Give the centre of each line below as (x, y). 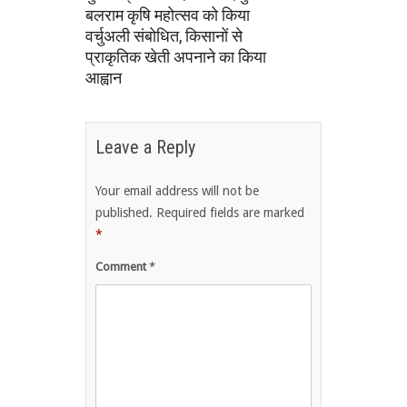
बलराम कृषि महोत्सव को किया (168, 15)
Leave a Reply (145, 148)
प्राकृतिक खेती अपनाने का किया (176, 56)
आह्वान (104, 77)
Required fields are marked (230, 213)
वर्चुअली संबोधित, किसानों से (164, 35)
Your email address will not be (177, 191)
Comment (122, 267)
